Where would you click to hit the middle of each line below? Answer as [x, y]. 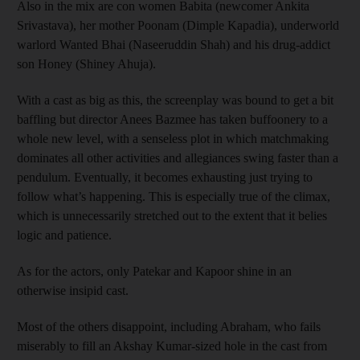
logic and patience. [64, 235]
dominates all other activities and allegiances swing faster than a [178, 157]
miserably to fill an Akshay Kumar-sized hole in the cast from [172, 346]
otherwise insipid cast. [73, 290]
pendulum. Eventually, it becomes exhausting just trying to [165, 177]
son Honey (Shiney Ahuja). [86, 63]
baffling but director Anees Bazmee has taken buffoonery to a [172, 119]
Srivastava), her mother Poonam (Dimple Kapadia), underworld [178, 25]
